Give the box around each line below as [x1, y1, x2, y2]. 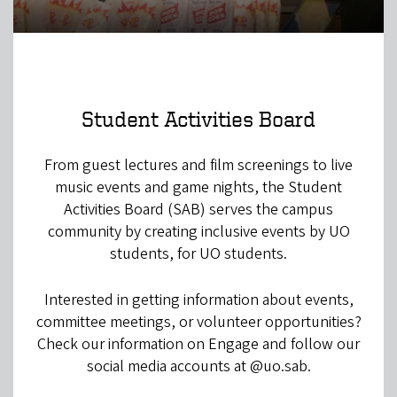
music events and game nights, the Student [55, 176, 342, 199]
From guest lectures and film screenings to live [44, 154, 353, 177]
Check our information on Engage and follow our [37, 333, 360, 356]
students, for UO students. [110, 243, 287, 266]
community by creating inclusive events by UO [47, 221, 350, 244]
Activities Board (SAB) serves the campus [64, 198, 333, 222]
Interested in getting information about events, [43, 289, 354, 312]
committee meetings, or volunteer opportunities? [35, 311, 362, 334]
